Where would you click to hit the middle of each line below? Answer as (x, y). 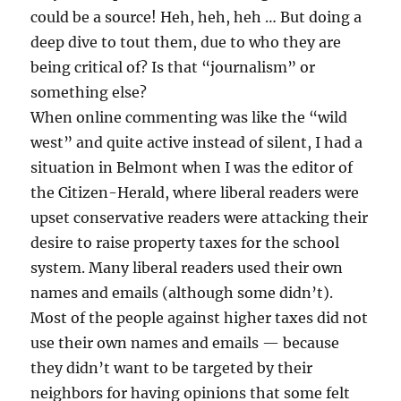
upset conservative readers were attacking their (200, 218)
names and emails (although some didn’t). (182, 293)
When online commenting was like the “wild (189, 118)
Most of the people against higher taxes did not (200, 318)
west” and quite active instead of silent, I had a (197, 143)
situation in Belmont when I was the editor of (192, 168)
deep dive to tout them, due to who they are (186, 43)
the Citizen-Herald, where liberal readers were (195, 193)
